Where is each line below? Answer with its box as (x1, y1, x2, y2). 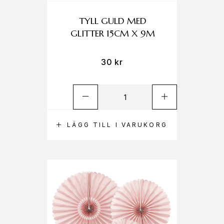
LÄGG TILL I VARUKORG (67, 121, 167, 128)
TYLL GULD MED (79, 15, 147, 26)
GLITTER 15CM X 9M (70, 27, 155, 39)
